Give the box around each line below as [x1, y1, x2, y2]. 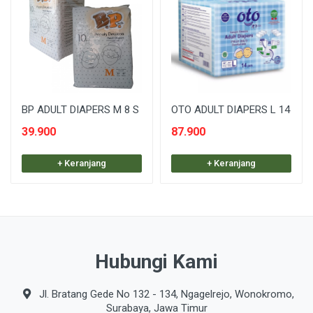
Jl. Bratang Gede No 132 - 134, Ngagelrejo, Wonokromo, [36, 288, 294, 300]
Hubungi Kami [95, 250, 218, 273]
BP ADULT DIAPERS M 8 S [22, 103, 139, 116]
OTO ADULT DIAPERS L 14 [171, 103, 290, 116]
